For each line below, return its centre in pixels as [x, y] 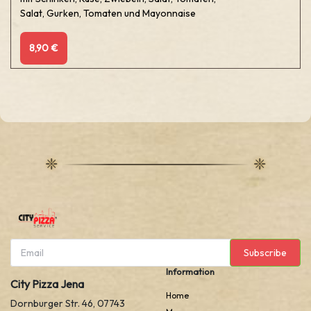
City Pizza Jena [47, 284]
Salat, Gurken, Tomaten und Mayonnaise [108, 13]
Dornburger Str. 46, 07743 [68, 303]
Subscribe [265, 253]
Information [190, 271]
